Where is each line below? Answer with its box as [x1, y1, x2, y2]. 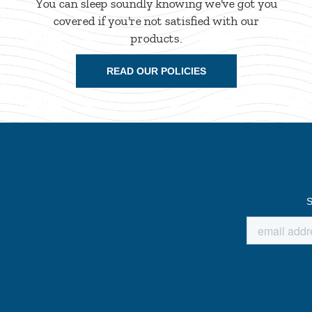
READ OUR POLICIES [106, 65, 206, 77]
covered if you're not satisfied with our [53, 13, 259, 28]
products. [130, 31, 182, 45]
